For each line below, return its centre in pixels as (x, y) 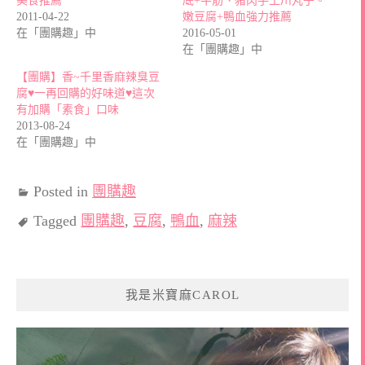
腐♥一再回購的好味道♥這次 (86, 93)
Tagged (57, 220)
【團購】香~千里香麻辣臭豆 (88, 77)
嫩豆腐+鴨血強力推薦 (237, 16)
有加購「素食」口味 (68, 109)
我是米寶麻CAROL (182, 295)
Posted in (63, 191)
